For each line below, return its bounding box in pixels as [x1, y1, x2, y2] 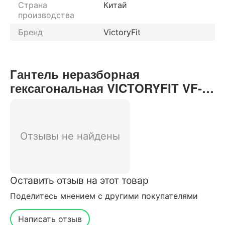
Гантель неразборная [10, 65, 140, 82]
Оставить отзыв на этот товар [10, 174, 149, 186]
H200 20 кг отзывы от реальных [10, 93, 201, 110]
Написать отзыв [18, 213, 82, 224]
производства [18, 10, 74, 20]
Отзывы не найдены [20, 130, 120, 142]
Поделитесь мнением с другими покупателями [10, 190, 198, 201]
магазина [10, 121, 65, 139]
